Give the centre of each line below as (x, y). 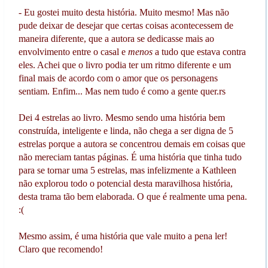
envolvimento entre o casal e (73, 51)
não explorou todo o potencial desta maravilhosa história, (125, 183)
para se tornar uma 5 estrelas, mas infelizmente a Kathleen (127, 170)
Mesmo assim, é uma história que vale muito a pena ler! (123, 236)
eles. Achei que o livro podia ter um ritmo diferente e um (124, 65)
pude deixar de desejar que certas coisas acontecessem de (126, 25)
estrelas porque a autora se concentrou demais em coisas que (132, 144)
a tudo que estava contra (199, 51)
